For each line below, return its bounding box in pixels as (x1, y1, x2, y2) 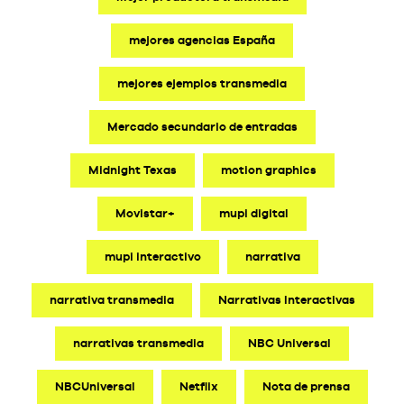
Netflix (179, 379, 218, 393)
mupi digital (219, 206, 289, 220)
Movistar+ (115, 206, 175, 220)
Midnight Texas (87, 162, 177, 177)
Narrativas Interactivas (217, 292, 355, 307)
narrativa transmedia (49, 292, 174, 307)
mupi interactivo (104, 249, 201, 263)
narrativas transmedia (73, 335, 204, 350)
